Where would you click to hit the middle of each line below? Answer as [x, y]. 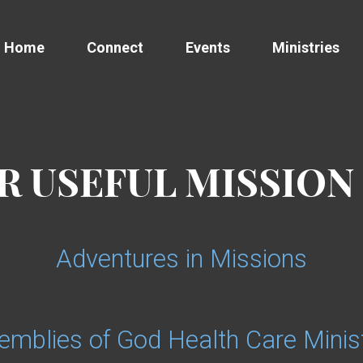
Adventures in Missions [181, 259]
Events [208, 47]
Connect [115, 47]
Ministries [306, 47]
